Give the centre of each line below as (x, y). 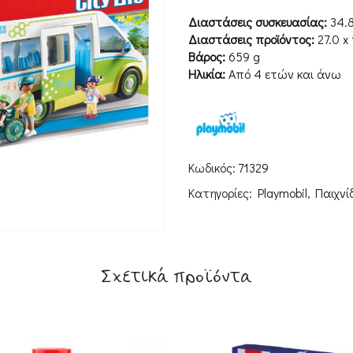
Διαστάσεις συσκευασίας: (259, 22)
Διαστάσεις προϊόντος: (253, 39)
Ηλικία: (208, 74)
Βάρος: (208, 57)
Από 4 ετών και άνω (285, 74)
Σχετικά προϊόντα (176, 277)
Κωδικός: (212, 168)
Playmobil (282, 193)
